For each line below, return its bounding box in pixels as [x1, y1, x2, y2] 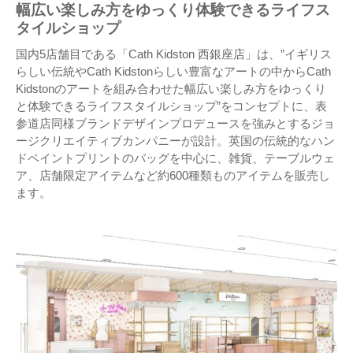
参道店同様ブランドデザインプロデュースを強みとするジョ [16, 117, 335, 131]
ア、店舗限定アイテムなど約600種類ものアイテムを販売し [16, 169, 330, 183]
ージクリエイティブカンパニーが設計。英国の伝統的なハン [16, 134, 335, 148]
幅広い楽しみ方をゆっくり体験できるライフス [16, 2, 330, 19]
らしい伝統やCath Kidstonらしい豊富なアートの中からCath [16, 65, 331, 79]
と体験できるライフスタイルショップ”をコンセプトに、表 [16, 99, 327, 113]
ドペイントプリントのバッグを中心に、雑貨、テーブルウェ [16, 151, 335, 165]
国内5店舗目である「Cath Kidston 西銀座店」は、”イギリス [16, 47, 332, 61]
